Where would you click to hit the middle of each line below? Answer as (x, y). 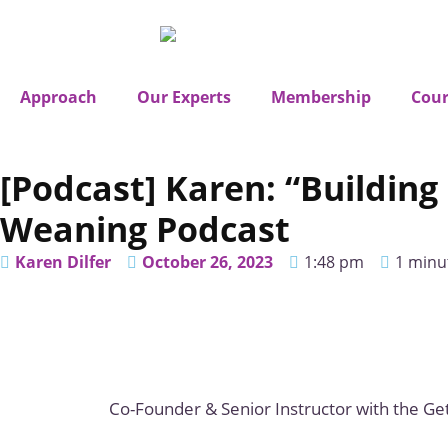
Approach (58, 96)
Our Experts (184, 96)
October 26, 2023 (207, 261)
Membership (321, 96)
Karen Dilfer (63, 261)
